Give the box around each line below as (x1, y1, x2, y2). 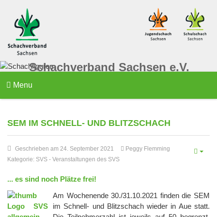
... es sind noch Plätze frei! (7, 175, 96, 184)
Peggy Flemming (125, 145, 170, 153)
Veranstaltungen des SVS (52, 156, 120, 163)
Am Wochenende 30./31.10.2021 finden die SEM (53, 191, 210, 200)
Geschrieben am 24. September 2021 (15, 145, 114, 153)
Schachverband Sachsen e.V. (29, 61, 189, 74)
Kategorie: (7, 156, 36, 163)
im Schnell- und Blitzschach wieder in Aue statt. (53, 202, 210, 211)
